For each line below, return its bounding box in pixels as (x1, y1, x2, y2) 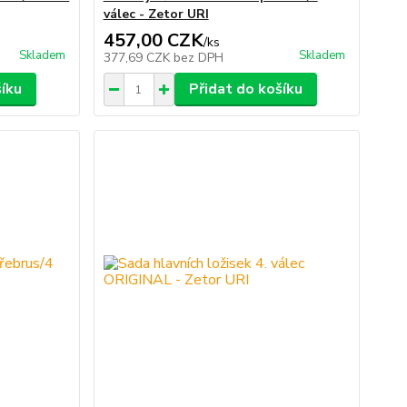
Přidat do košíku (188, 79, 303, 100)
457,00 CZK (103, 28, 203, 54)
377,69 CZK (103, 49, 174, 67)
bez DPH (173, 49, 223, 67)
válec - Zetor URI (103, 5, 209, 24)
